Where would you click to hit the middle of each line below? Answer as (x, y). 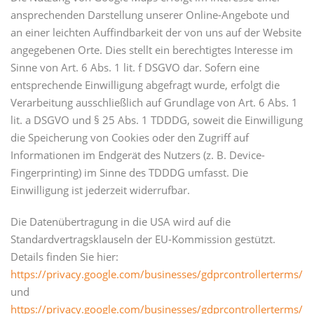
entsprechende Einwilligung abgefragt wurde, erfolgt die (145, 85)
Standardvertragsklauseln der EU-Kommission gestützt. (143, 239)
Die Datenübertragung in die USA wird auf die (121, 222)
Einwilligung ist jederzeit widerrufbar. (100, 190)
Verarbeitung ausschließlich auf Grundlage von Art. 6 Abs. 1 (154, 103)
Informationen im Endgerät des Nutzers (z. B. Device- (138, 155)
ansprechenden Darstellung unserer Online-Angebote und (150, 15)
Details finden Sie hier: (64, 257)
